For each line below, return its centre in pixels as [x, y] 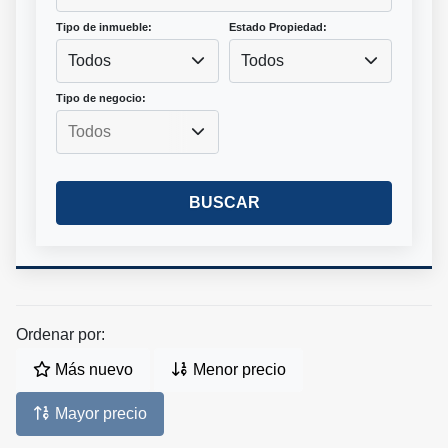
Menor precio [237, 370]
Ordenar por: [60, 335]
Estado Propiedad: [278, 27]
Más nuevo [92, 370]
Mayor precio [99, 414]
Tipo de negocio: [101, 98]
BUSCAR [224, 203]
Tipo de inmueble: [104, 27]
